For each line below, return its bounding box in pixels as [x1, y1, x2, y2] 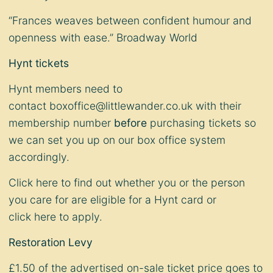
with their [193, 99, 241, 113]
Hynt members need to [9, 82, 122, 96]
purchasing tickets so [147, 116, 256, 130]
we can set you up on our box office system [9, 133, 225, 147]
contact [9, 99, 49, 113]
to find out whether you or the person [58, 176, 245, 190]
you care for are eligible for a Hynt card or [9, 193, 216, 207]
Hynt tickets [9, 57, 69, 70]
